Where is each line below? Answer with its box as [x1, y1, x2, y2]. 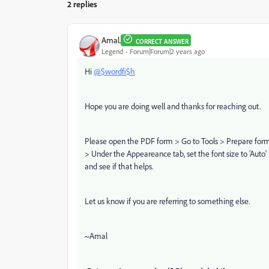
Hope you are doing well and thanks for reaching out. [85, 100, 261, 111]
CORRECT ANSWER [136, 37, 189, 46]
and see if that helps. [85, 160, 153, 171]
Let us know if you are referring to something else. [85, 195, 250, 206]
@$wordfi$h [94, 65, 135, 76]
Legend [101, 47, 123, 56]
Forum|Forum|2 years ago [130, 47, 205, 56]
